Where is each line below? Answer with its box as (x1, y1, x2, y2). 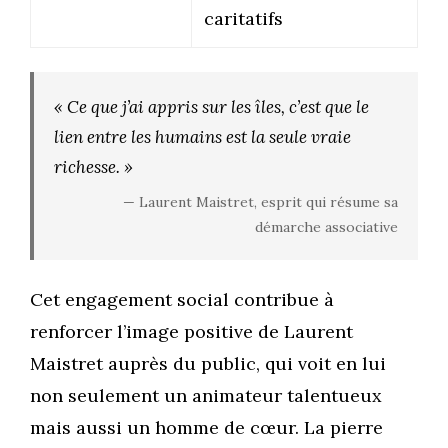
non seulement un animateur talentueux (30, 384, 382, 408)
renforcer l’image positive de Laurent (30, 320, 353, 344)
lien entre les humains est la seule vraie (54, 126, 351, 149)
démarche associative (255, 218, 398, 237)
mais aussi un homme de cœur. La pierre (30, 416, 383, 440)
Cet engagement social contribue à (30, 288, 334, 312)
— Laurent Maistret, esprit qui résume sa (123, 193, 398, 212)
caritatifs (204, 7, 283, 31)
